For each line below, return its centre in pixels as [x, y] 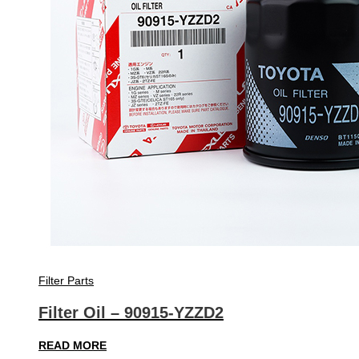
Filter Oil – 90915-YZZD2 [131, 313]
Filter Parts [66, 280]
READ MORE [73, 345]
